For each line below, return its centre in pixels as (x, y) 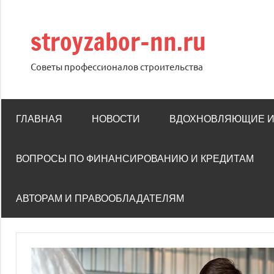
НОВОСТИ (116, 119)
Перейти (21, 9)
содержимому (34, 43)
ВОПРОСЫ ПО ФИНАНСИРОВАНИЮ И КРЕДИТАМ (135, 159)
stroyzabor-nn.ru (118, 41)
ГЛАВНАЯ (39, 119)
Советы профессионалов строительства (117, 66)
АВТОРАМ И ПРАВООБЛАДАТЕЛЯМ (100, 198)
